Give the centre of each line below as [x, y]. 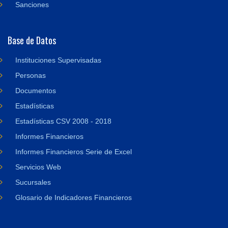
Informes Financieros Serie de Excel [74, 152]
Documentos [36, 91]
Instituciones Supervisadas [58, 60]
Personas [31, 75]
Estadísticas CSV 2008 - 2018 [63, 121]
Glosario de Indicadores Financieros [74, 197]
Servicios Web [38, 167]
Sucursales [33, 182]
